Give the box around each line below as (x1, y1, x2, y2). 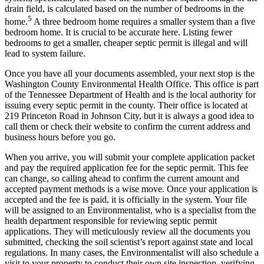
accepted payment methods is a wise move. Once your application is (5, 183, 258, 194)
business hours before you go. (5, 131, 115, 142)
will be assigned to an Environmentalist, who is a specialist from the (5, 204, 256, 215)
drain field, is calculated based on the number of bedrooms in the (5, 3, 244, 14)
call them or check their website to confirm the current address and (5, 121, 250, 131)
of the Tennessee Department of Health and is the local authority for (5, 89, 256, 100)
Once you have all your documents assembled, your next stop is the (5, 68, 255, 78)
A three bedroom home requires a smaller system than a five (32, 16, 255, 27)
